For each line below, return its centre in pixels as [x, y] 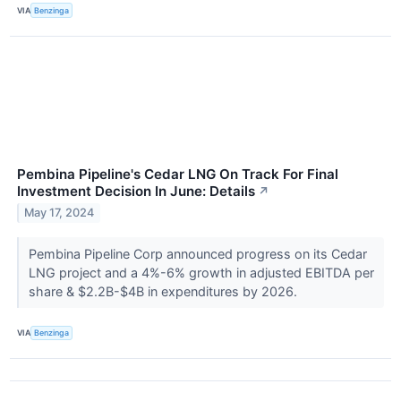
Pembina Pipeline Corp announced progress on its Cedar [197, 253]
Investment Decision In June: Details [136, 191]
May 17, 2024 [60, 213]
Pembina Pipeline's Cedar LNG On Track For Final [178, 174]
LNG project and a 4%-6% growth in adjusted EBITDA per [201, 272]
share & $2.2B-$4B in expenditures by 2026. [164, 291]
